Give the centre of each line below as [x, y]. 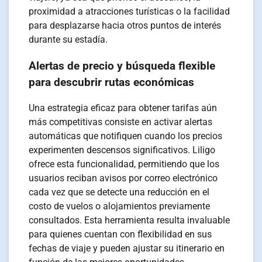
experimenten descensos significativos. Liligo [122, 150]
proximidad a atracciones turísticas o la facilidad [130, 11]
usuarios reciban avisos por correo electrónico [123, 178]
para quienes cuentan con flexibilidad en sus [120, 235]
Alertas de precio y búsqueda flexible [122, 66]
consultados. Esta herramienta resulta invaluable [130, 220]
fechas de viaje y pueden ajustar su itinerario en [127, 249]
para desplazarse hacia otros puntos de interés [125, 25]
